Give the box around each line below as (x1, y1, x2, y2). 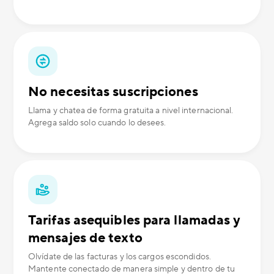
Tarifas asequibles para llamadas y (28, 212, 241, 229)
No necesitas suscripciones (28, 83, 198, 101)
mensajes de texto (28, 229, 143, 247)
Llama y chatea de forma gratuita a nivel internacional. (28, 105, 234, 117)
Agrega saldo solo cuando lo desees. (28, 117, 166, 129)
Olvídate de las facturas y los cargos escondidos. (28, 251, 211, 263)
